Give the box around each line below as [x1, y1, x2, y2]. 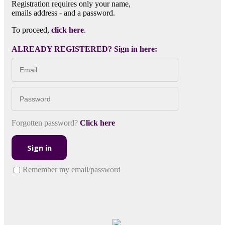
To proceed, [12, 26, 51, 34]
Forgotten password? [12, 119, 80, 127]
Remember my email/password [23, 165, 121, 174]
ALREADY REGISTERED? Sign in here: [12, 45, 157, 53]
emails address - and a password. [12, 9, 115, 17]
